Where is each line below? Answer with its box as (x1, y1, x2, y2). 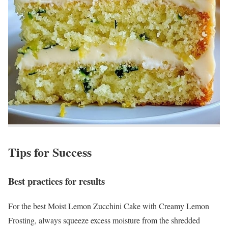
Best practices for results (8, 174, 105, 188)
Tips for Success (8, 142, 92, 161)
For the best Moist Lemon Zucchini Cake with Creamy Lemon (8, 200, 209, 211)
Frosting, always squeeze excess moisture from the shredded (8, 214, 200, 225)
